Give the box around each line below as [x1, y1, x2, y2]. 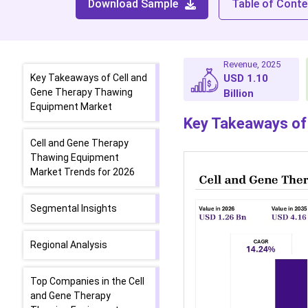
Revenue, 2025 [223, 59, 281, 69]
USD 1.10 [223, 72, 269, 85]
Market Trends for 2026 [30, 166, 135, 177]
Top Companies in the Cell [30, 276, 144, 287]
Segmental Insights [30, 203, 117, 214]
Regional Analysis [30, 239, 107, 250]
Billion [223, 87, 254, 100]
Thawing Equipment [30, 152, 119, 163]
